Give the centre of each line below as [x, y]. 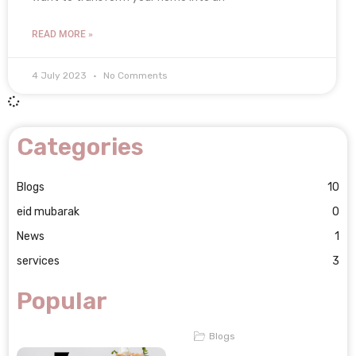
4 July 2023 [60, 75]
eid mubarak [48, 212]
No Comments [134, 75]
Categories [80, 147]
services [38, 261]
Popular [62, 301]
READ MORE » [62, 34]
